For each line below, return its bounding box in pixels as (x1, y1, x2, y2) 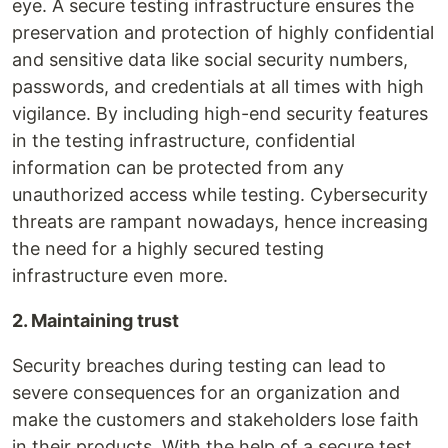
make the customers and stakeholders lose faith (12, 409, 419, 431)
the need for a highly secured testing (12, 238, 324, 260)
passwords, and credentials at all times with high (12, 76, 424, 98)
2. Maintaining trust (12, 310, 179, 332)
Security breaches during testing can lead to (12, 355, 386, 377)
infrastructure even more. (12, 265, 228, 287)
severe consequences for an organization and (12, 382, 400, 404)
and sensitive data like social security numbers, (12, 49, 408, 71)
